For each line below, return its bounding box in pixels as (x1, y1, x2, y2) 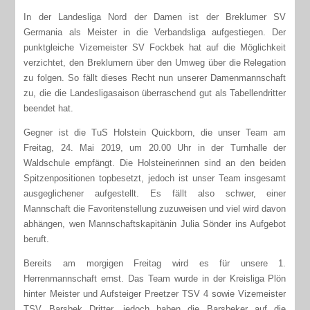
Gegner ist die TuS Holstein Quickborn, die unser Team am (24, 127, 286, 138)
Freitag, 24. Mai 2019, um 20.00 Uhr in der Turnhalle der (24, 142, 286, 153)
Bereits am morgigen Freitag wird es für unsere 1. (24, 257, 286, 268)
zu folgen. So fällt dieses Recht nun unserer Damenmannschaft (24, 72, 286, 83)
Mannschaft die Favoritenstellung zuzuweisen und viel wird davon (24, 203, 286, 214)
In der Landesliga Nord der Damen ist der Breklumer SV (24, 11, 286, 22)
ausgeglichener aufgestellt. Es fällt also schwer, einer (24, 188, 286, 199)
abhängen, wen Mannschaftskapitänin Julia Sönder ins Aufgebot (24, 218, 286, 229)
